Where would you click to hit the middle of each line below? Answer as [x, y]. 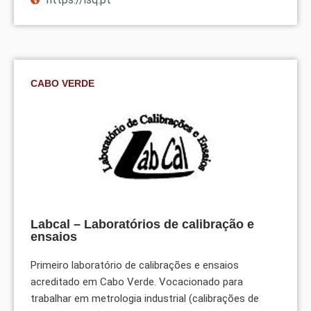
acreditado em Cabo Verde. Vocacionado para [137, 282]
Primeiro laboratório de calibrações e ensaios [135, 266]
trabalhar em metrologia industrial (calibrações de [145, 299]
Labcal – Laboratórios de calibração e [142, 225]
